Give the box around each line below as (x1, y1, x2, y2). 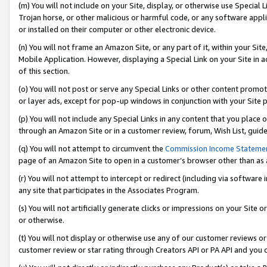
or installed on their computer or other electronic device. (18, 24, 216, 34)
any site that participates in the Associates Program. (18, 185, 199, 195)
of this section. (18, 66, 70, 76)
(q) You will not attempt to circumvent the (18, 143, 165, 153)
